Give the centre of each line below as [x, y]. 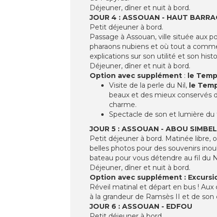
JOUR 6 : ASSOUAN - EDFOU [141, 206]
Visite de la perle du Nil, [149, 85]
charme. [123, 104]
